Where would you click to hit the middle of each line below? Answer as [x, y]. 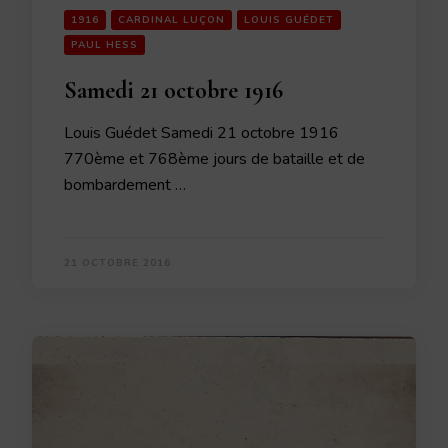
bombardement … [125, 185]
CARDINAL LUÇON [171, 20]
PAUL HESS [104, 45]
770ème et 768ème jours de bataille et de [214, 159]
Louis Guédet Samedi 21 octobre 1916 [201, 133]
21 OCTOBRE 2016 [117, 263]
